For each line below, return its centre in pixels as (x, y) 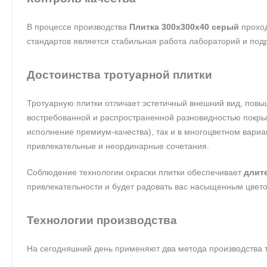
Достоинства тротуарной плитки (119, 74)
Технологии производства (102, 220)
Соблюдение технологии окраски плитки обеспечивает (135, 172)
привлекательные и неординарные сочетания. (118, 146)
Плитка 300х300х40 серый (184, 27)
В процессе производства (78, 27)
